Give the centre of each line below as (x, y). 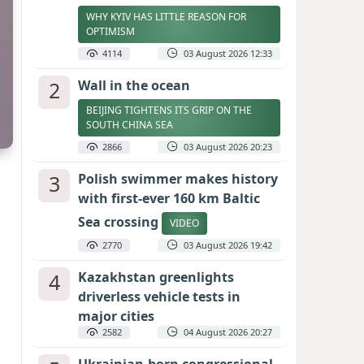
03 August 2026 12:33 (228, 53)
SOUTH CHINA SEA (131, 125)
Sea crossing (120, 222)
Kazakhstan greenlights (156, 277)
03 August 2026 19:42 (228, 245)
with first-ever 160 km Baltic (169, 198)
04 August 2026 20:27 (228, 332)
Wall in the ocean (134, 85)
